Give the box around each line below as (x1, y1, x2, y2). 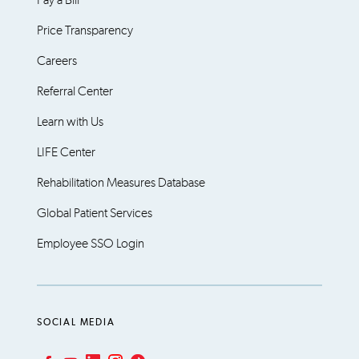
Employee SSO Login (37, 237, 144, 250)
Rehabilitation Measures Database (37, 176, 205, 189)
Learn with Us (37, 115, 103, 128)
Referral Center (37, 85, 113, 98)
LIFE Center (37, 146, 95, 159)
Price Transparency (37, 24, 133, 37)
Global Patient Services (37, 207, 152, 220)
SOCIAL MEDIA (37, 318, 115, 328)
